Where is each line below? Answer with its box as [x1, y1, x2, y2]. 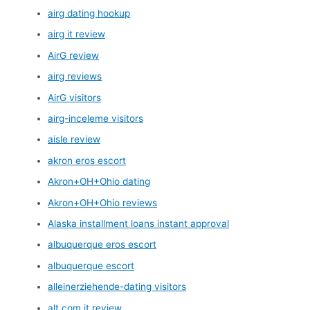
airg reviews [48, 71, 102, 82]
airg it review [48, 28, 106, 40]
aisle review [48, 134, 101, 145]
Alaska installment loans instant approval [48, 218, 230, 230]
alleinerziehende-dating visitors [48, 281, 187, 293]
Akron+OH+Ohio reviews [48, 197, 158, 208]
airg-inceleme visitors [48, 112, 144, 124]
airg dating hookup [48, 7, 131, 19]
